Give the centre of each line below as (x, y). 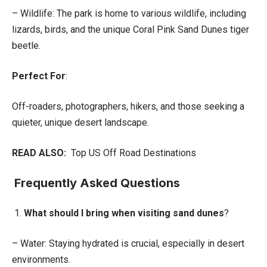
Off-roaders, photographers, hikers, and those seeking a (128, 106)
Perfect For (39, 76)
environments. (41, 259)
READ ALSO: (39, 153)
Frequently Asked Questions (97, 183)
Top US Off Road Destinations (132, 153)
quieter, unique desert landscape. (80, 122)
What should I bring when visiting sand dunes (124, 213)
